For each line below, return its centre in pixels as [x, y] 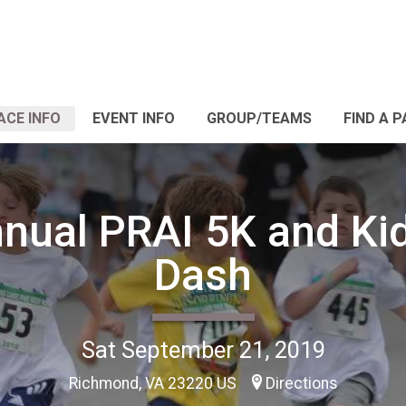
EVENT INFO [134, 118]
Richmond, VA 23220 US [154, 383]
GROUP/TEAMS [259, 118]
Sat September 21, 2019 [203, 349]
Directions [301, 383]
